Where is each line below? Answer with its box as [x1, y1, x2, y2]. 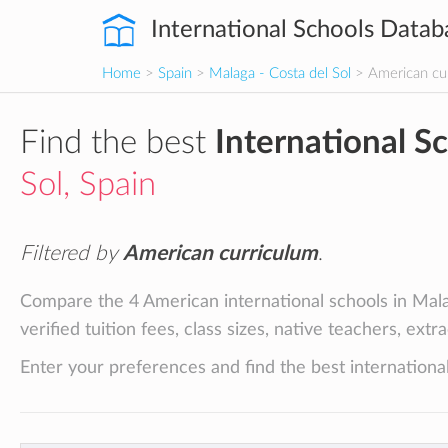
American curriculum [123, 243, 318, 264]
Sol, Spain [20, 168, 156, 201]
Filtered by [20, 243, 123, 264]
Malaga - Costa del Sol [209, 66, 351, 81]
